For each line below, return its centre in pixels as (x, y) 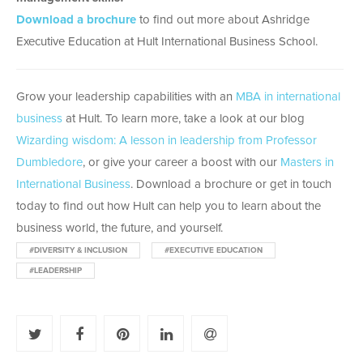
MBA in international (288, 96)
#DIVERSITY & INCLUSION (78, 250)
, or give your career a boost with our (181, 162)
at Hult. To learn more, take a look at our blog (184, 118)
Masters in (307, 162)
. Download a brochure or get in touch (231, 184)
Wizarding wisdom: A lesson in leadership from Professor (167, 140)
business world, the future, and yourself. (120, 228)
